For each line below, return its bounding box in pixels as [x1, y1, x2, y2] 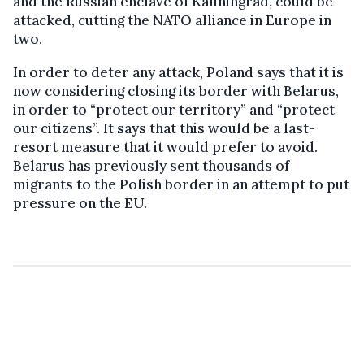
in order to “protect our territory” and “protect [13, 100, 335, 119]
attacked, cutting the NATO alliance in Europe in [13, 11, 331, 29]
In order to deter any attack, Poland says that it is [13, 63, 344, 81]
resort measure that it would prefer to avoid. [13, 137, 318, 156]
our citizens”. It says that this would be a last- [13, 119, 315, 137]
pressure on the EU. [13, 193, 147, 212]
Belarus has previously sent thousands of [13, 156, 289, 175]
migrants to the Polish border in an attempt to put [13, 175, 349, 193]
